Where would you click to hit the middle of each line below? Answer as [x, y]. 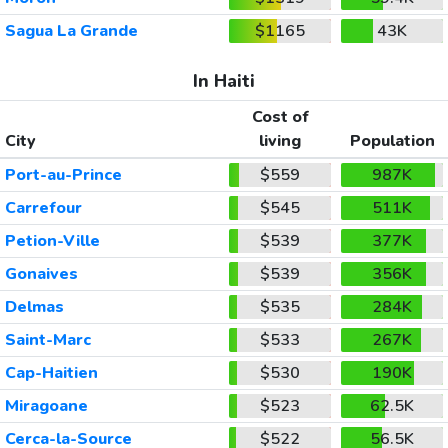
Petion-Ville [52, 241]
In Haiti [224, 81]
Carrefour [43, 208]
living [280, 141]
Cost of [280, 117]
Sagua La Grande [71, 31]
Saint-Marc [47, 340]
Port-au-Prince [63, 175]
